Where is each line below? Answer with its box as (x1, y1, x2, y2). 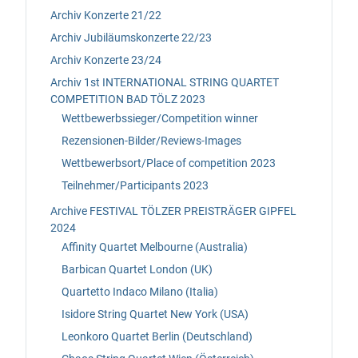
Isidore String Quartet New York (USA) (62, 308, 249, 321)
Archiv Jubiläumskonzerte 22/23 (50, 30, 212, 44)
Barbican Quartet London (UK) (62, 263, 213, 276)
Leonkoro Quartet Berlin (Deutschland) (62, 330, 253, 344)
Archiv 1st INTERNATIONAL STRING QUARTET (50, 75, 279, 89)
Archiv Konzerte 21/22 (50, 8, 161, 22)
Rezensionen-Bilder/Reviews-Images (62, 134, 241, 148)
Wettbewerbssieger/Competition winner (62, 112, 258, 125)
